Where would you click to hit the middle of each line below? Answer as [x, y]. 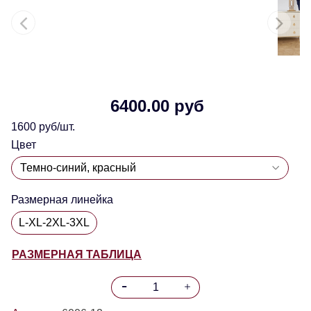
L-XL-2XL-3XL [54, 222]
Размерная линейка [62, 199]
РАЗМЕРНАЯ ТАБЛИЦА [77, 254]
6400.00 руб [157, 106]
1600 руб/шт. [43, 126]
